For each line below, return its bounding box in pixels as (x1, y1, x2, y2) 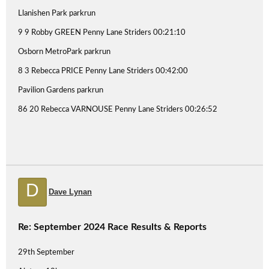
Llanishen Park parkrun (18, 10, 95, 17)
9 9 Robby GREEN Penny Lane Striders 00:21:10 (18, 29, 186, 37)
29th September (18, 249, 74, 256)
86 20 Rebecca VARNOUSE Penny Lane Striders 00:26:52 (18, 106, 217, 113)
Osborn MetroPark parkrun (18, 48, 110, 56)
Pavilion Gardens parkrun (18, 86, 103, 94)
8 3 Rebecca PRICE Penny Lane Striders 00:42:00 (18, 67, 188, 75)
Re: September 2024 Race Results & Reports (18, 222, 207, 232)
